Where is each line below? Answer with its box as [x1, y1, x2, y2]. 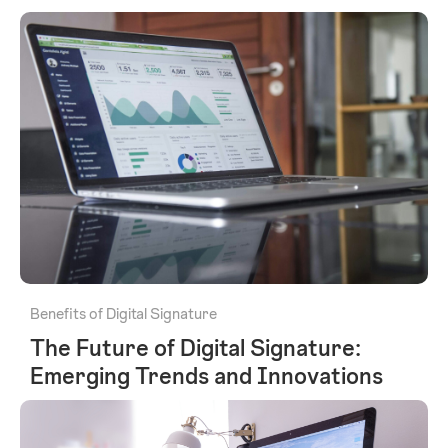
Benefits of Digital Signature [30, 303, 217, 325]
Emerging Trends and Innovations [30, 360, 383, 392]
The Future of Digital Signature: [30, 332, 361, 364]
